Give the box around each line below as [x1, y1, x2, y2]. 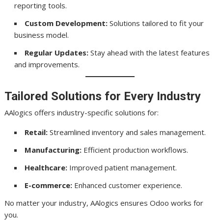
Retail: [25, 127, 48, 137]
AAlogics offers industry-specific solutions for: [4, 107, 159, 117]
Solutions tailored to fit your [108, 18, 204, 28]
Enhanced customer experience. [72, 180, 183, 190]
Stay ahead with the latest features [88, 48, 210, 57]
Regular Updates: [25, 48, 89, 57]
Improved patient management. [67, 162, 177, 172]
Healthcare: [25, 162, 68, 172]
